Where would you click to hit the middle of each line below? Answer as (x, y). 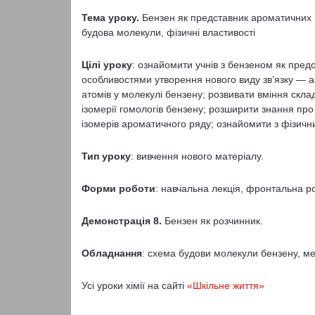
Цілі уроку (107, 65)
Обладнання (111, 253)
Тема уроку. (111, 18)
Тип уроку (106, 156)
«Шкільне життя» (225, 285)
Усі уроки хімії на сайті (134, 285)
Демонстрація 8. (123, 221)
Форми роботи (118, 188)
